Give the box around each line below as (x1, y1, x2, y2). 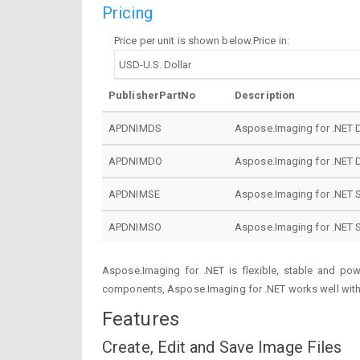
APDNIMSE (108, 187, 160, 200)
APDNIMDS (108, 121, 162, 134)
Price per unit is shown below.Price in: (114, 34, 289, 47)
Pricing (102, 3, 153, 22)
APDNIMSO (108, 220, 162, 233)
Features (102, 307, 179, 330)
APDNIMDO (108, 154, 162, 167)
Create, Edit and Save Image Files (102, 337, 342, 357)
